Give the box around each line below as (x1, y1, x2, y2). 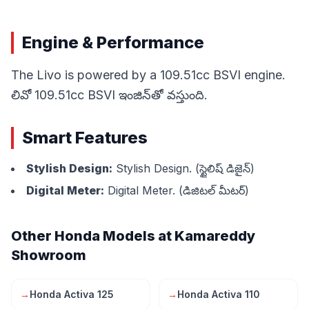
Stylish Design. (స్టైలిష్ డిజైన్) (112, 161, 255, 175)
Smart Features (22, 127, 148, 148)
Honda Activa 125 (30, 288, 114, 300)
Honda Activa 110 (177, 288, 260, 300)
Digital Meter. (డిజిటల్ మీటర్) (104, 183, 249, 197)
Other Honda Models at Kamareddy (11, 227, 255, 244)
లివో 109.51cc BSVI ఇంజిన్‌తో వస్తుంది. (11, 87, 208, 102)
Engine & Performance (22, 32, 204, 52)
